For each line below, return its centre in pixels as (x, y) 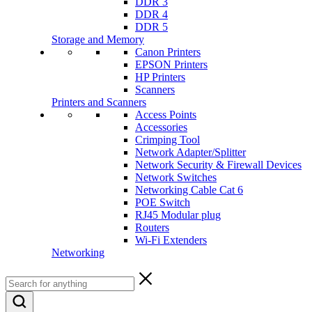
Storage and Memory (98, 39)
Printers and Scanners (99, 102)
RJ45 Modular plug (178, 215)
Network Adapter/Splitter (190, 152)
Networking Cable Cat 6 (189, 190)
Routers (152, 227)
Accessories (161, 127)
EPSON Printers (171, 64)
